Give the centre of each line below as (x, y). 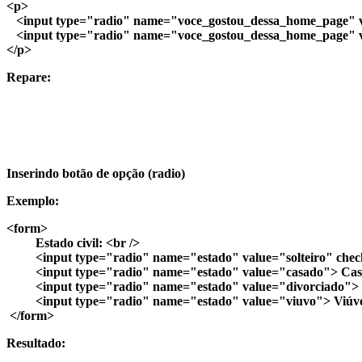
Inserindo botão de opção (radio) (96, 173)
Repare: (29, 77)
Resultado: (36, 343)
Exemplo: (33, 200)
